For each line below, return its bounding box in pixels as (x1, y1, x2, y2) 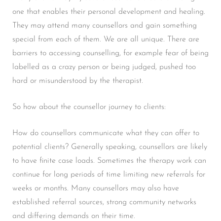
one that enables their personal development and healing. (12, 7, 205, 16)
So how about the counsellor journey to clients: (12, 103, 166, 111)
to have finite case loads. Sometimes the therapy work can (12, 156, 206, 165)
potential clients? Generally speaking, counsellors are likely (12, 143, 207, 151)
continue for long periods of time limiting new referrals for (12, 170, 205, 179)
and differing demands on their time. (12, 212, 135, 220)
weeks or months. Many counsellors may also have (12, 184, 179, 192)
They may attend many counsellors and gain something (12, 21, 197, 30)
